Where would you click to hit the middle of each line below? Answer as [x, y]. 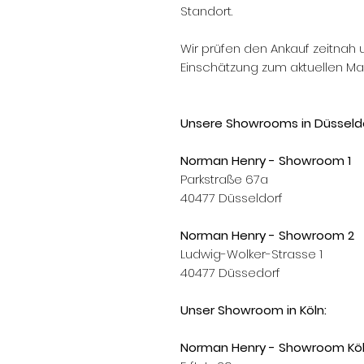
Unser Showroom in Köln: [255, 310]
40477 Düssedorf [232, 273]
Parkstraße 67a [224, 179]
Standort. [206, 11]
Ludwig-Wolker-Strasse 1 [251, 254]
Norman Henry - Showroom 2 [267, 235]
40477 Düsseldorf [232, 198]
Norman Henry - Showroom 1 [266, 160]
